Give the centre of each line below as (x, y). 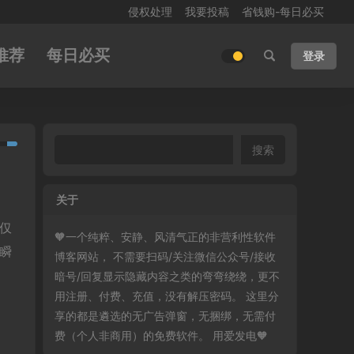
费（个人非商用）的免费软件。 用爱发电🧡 (162, 335)
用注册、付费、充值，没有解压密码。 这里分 (167, 296)
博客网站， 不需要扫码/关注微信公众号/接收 (166, 256)
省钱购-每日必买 (283, 11)
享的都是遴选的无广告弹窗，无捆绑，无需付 (166, 316)
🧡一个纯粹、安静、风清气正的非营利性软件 (166, 237)
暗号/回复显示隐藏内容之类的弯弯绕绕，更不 (168, 276)
